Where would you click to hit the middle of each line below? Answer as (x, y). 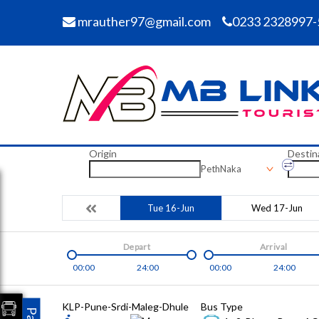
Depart (137, 247)
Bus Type (222, 307)
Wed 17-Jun (277, 208)
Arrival (273, 247)
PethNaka (221, 169)
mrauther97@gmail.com (143, 21)
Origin (103, 153)
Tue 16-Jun (171, 208)
